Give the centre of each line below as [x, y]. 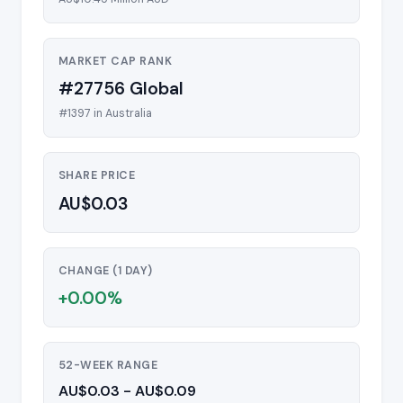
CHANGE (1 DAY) [106, 270]
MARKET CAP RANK [116, 61]
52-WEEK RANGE [108, 366]
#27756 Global [121, 89]
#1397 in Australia [105, 114]
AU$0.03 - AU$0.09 [127, 391]
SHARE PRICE [97, 176]
